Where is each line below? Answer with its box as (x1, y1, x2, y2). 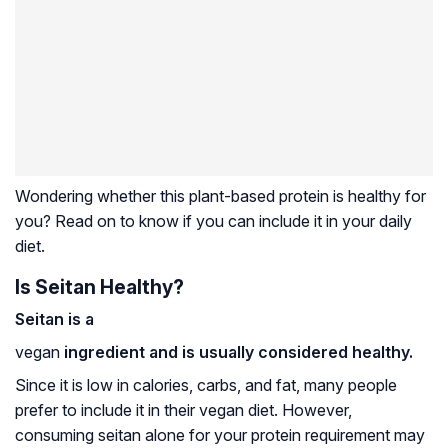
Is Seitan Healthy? (15, 275, 184, 300)
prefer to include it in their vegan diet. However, (15, 400, 352, 421)
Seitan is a (15, 309, 94, 330)
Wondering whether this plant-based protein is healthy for (15, 186, 426, 207)
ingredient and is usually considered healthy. (64, 342, 413, 363)
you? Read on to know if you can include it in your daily (15, 211, 412, 232)
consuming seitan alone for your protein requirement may (15, 425, 425, 446)
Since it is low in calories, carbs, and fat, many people (15, 375, 397, 396)
